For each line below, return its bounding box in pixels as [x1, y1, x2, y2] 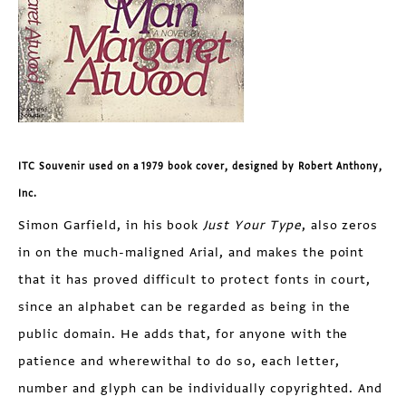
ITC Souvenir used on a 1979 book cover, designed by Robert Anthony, [18, 160, 382, 172]
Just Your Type [203, 217, 302, 234]
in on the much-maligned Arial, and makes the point [18, 244, 365, 261]
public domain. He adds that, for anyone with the [18, 325, 349, 343]
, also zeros [301, 217, 379, 234]
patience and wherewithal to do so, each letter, [18, 353, 340, 370]
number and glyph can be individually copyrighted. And [18, 380, 383, 397]
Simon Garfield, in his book [18, 217, 204, 234]
